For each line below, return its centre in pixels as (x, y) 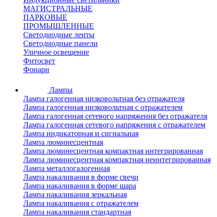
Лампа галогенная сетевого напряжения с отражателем (114, 125)
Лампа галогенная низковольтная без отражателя (104, 99)
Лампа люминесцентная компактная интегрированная (113, 151)
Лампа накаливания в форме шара (80, 186)
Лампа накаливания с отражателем (81, 203)
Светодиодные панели (61, 44)
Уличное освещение (56, 52)
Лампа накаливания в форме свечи (81, 177)
